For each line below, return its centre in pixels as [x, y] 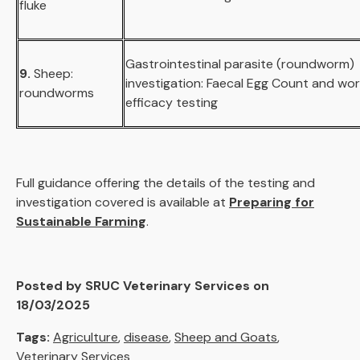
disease [146, 337]
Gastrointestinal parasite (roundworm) [240, 64]
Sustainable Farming [81, 221]
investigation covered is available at [123, 202]
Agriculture [86, 337]
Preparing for [272, 202]
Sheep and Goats [226, 337]
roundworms [57, 93]
